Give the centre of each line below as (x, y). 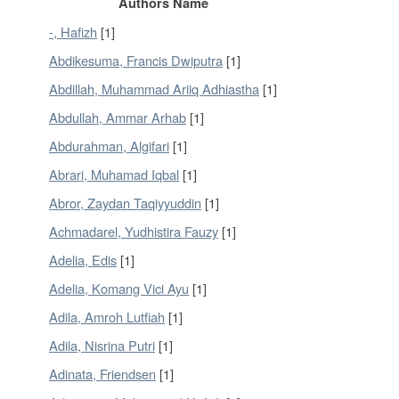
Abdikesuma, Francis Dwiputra (136, 60)
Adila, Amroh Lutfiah (107, 317)
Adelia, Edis (83, 260)
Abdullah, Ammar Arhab (118, 117)
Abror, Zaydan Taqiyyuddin (125, 203)
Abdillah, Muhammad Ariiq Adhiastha (154, 89)
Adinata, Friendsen (102, 374)
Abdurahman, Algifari (109, 146)
